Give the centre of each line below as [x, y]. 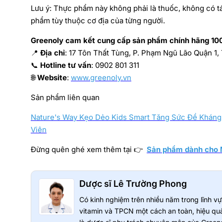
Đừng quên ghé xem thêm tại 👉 [89, 149]
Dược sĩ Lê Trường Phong [133, 184]
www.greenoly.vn [101, 78]
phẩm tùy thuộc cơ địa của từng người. [99, 21]
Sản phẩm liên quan [65, 97]
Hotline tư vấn [66, 65]
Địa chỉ [53, 53]
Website [52, 78]
